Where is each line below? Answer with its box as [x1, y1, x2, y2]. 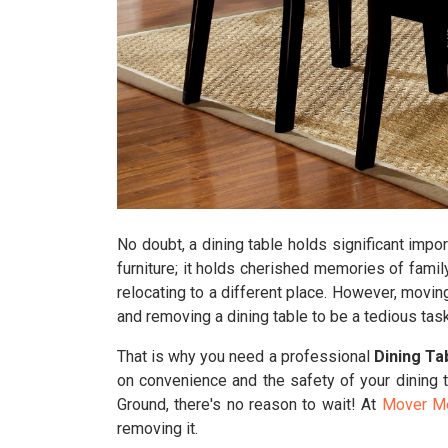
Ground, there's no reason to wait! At [117, 395, 382, 414]
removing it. [117, 419, 198, 438]
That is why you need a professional [117, 347, 374, 366]
